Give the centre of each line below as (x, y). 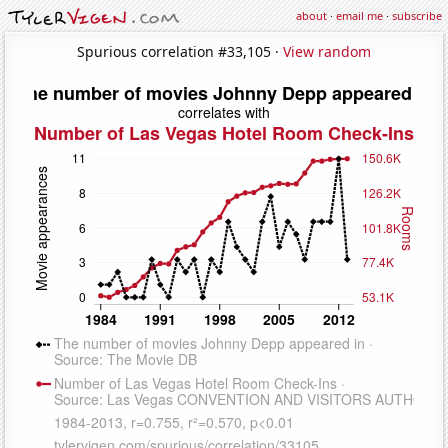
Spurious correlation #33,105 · (180, 51)
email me (359, 15)
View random (327, 51)
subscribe (417, 15)
